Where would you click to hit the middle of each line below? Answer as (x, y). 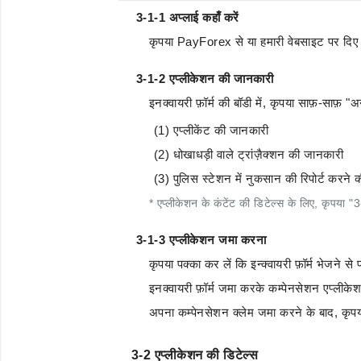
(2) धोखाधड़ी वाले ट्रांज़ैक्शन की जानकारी (249, 154)
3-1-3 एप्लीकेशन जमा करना (201, 240)
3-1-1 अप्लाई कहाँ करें (188, 17)
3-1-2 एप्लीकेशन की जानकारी (205, 79)
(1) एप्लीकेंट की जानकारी (212, 130)
